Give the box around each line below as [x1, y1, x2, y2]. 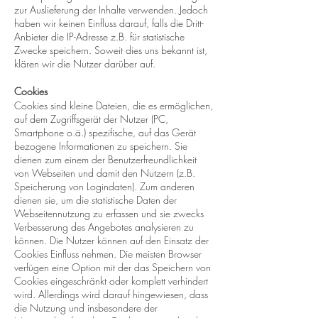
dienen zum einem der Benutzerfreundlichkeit [14, 153, 197, 166]
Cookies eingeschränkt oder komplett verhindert [14, 274, 208, 287]
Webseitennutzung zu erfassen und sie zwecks [14, 207, 204, 220]
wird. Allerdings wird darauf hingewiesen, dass [14, 287, 208, 301]
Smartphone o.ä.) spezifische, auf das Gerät [14, 126, 196, 139]
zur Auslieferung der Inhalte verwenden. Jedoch [14, 3, 208, 16]
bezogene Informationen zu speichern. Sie [14, 139, 187, 153]
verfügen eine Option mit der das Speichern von [14, 261, 211, 274]
